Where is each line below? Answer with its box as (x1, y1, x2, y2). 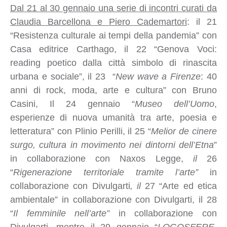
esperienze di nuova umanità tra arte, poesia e (10, 112, 217, 123)
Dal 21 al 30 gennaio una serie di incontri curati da (10, 3, 217, 13)
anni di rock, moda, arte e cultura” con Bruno (10, 85, 217, 95)
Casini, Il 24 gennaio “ (10, 98, 135, 109)
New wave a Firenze (115, 71, 201, 82)
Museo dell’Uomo (135, 98, 215, 109)
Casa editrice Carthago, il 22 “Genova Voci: (10, 44, 217, 54)
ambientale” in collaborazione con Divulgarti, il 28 (10, 194, 217, 205)
